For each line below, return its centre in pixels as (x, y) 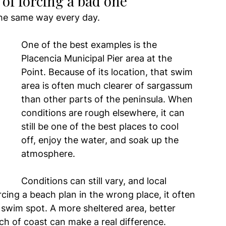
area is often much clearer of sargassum (108, 86)
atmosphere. (48, 154)
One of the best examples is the (90, 45)
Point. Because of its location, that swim (108, 72)
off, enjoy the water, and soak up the (101, 140)
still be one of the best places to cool (101, 127)
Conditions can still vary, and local (95, 181)
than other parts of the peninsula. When (108, 99)
